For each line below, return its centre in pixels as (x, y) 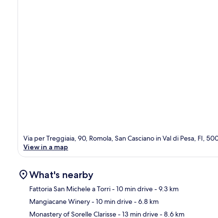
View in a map (46, 147)
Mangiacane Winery (60, 201)
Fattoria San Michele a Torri (70, 189)
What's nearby (61, 174)
